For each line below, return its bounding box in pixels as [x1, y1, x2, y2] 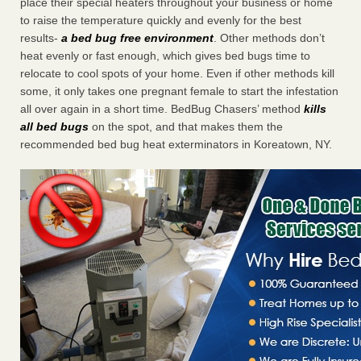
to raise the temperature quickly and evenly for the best [20, 14, 301, 27]
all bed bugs [20, 120, 89, 134]
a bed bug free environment [61, 31, 214, 45]
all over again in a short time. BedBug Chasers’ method [20, 102, 304, 116]
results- [20, 31, 61, 45]
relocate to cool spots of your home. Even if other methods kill [20, 67, 334, 81]
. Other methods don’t [214, 31, 325, 45]
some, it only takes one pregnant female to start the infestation [20, 85, 338, 98]
